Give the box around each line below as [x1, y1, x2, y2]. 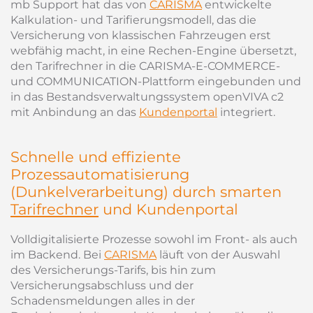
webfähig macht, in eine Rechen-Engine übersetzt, [10, 44, 296, 57]
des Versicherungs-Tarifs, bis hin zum [10, 263, 216, 277]
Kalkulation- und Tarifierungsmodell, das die [10, 13, 256, 27]
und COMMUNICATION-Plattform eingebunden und [10, 75, 301, 88]
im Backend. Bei [10, 248, 104, 261]
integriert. [217, 105, 275, 119]
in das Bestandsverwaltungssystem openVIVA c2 [10, 90, 284, 103]
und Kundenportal [99, 201, 238, 218]
